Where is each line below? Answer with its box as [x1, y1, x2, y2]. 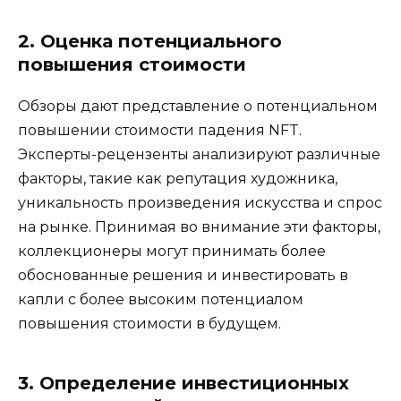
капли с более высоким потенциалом [18, 290, 303, 308]
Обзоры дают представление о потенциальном [18, 97, 378, 115]
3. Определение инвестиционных [18, 371, 349, 394]
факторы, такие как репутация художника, [18, 169, 337, 187]
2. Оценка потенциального [18, 30, 282, 52]
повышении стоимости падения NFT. [18, 121, 302, 139]
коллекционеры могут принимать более [18, 242, 326, 260]
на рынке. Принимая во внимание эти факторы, [18, 218, 380, 235]
